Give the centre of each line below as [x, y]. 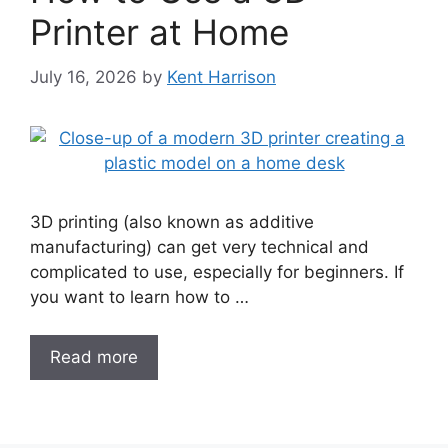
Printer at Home [159, 32]
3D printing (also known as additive [172, 221]
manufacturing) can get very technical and [199, 246]
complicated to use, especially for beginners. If [217, 271]
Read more [94, 357]
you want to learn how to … [139, 296]
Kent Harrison [221, 76]
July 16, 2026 [83, 76]
